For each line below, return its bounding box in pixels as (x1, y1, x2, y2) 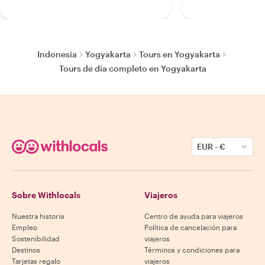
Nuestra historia (12, 212, 64, 220)
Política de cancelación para (144, 223, 237, 231)
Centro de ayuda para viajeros (144, 212, 243, 220)
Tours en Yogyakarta (138, 49, 220, 59)
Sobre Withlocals (12, 190, 80, 200)
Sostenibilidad (12, 234, 60, 243)
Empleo (12, 223, 37, 231)
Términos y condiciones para (144, 245, 240, 254)
